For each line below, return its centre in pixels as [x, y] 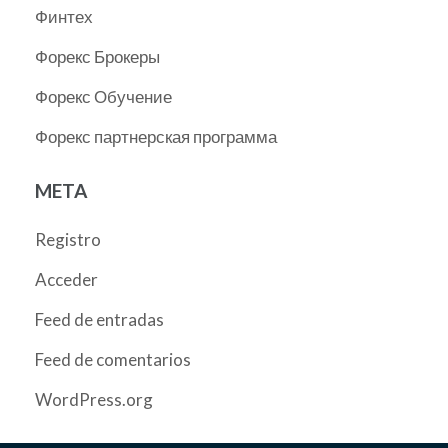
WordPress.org [94, 399]
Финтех [64, 16]
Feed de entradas [99, 319]
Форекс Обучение [103, 96]
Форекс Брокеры [97, 56]
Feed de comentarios [113, 359]
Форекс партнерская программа [156, 136]
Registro [68, 239]
